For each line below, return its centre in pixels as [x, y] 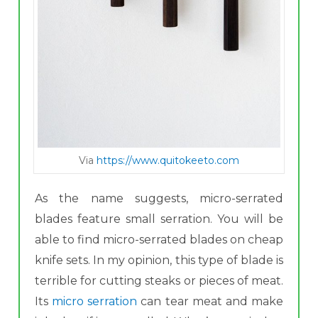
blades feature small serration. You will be [159, 219]
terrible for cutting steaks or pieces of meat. [159, 280]
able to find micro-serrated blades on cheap [159, 239]
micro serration [95, 301]
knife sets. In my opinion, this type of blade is [159, 260]
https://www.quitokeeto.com [168, 160]
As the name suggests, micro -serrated [159, 198]
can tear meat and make [210, 301]
